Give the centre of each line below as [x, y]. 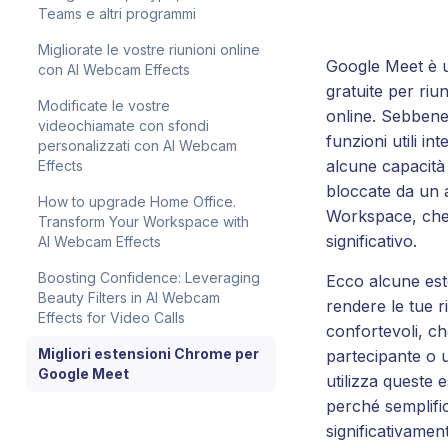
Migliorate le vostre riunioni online [149, 49]
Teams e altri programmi [117, 13]
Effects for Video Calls [111, 317]
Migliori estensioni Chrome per [148, 353]
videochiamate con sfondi [123, 125]
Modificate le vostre [104, 105]
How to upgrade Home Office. [137, 201]
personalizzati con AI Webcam [137, 145]
